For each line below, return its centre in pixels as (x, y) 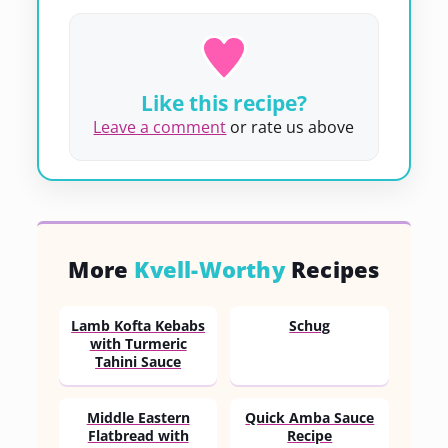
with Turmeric (138, 343)
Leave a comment (160, 126)
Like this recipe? (223, 102)
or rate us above (290, 126)
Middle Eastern (138, 417)
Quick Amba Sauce (310, 417)
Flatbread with (138, 435)
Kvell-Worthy (209, 268)
